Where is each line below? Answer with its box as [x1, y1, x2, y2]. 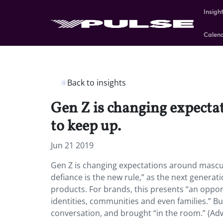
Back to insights [67, 77, 126, 88]
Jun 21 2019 [51, 140, 94, 151]
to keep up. [51, 116, 121, 137]
